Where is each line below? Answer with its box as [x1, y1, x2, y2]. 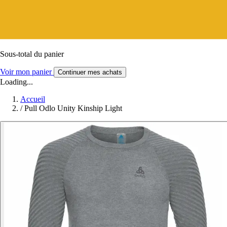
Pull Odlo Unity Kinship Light [24, 103, 122, 112]
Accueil [20, 94, 45, 103]
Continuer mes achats [58, 68, 122, 76]
